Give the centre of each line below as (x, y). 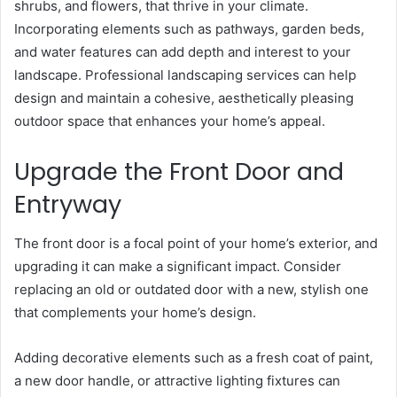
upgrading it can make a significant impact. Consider (178, 267)
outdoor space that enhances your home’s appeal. (170, 121)
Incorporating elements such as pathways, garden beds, (189, 28)
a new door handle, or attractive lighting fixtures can (177, 381)
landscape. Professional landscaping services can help (185, 74)
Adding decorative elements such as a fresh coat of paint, (194, 358)
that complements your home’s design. (137, 313)
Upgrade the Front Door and (179, 171)
